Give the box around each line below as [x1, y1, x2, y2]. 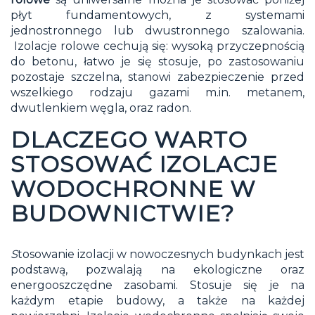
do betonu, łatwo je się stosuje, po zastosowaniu [11, 54, 304, 68]
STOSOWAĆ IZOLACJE [11, 150, 278, 178]
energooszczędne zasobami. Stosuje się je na [11, 278, 304, 292]
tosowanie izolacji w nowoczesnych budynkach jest [18, 247, 304, 261]
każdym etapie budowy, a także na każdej [11, 293, 304, 307]
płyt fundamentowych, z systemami [11, 8, 304, 22]
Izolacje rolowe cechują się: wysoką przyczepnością [11, 39, 304, 53]
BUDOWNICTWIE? [11, 199, 234, 227]
